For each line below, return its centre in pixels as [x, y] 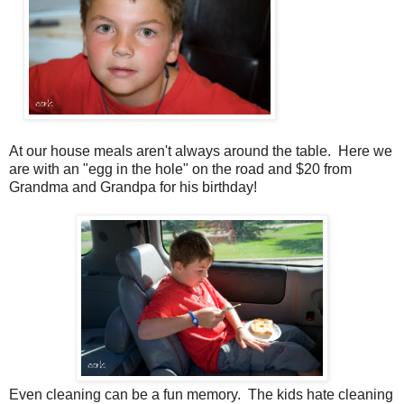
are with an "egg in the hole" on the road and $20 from [180, 169]
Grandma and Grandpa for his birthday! [133, 187]
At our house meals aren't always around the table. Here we [201, 151]
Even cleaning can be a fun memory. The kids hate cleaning [201, 394]
